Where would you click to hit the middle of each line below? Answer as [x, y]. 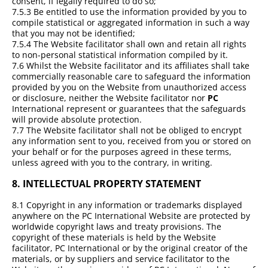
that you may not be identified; [74, 33]
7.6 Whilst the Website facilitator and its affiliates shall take [131, 65]
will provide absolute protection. [77, 119]
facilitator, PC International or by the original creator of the [130, 248]
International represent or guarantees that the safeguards [129, 108]
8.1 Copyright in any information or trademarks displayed [127, 205]
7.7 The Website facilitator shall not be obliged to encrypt [127, 130]
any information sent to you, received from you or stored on [132, 141]
